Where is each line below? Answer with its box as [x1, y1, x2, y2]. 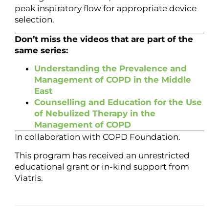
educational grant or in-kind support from [15, 161, 189, 172]
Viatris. [15, 173, 43, 183]
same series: [15, 45, 68, 55]
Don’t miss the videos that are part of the [15, 34, 193, 44]
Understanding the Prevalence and [34, 64, 187, 74]
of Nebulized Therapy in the [34, 109, 155, 119]
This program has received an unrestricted [15, 150, 190, 160]
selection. [15, 15, 54, 25]
